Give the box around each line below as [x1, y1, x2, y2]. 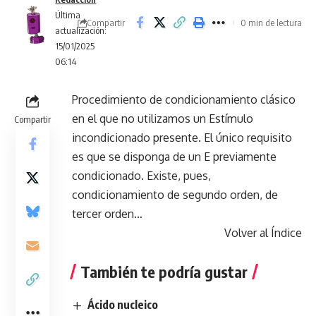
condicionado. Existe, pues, [72, 169, 211, 183]
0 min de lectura [241, 17, 302, 28]
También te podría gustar [80, 262, 248, 281]
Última [55, 9, 81, 20]
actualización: [55, 25, 107, 36]
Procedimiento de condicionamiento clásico [72, 92, 296, 107]
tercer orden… [72, 207, 142, 221]
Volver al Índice [224, 226, 302, 240]
